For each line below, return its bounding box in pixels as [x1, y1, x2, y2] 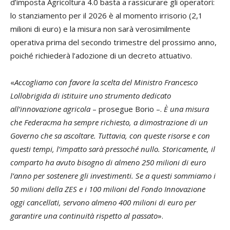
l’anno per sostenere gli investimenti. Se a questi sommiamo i [10, 170, 216, 181]
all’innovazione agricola [10, 104, 90, 114]
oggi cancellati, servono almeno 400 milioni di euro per [10, 197, 196, 208]
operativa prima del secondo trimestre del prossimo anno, [10, 37, 217, 48]
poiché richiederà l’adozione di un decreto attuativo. [10, 50, 192, 61]
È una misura [164, 104, 209, 114]
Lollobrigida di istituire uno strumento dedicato [10, 90, 171, 101]
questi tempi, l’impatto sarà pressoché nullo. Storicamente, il [10, 144, 215, 155]
